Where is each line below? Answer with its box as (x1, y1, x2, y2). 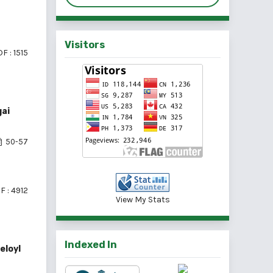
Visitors (65, 39, 105, 51)
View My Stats (115, 194, 170, 205)
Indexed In (65, 239, 117, 251)
